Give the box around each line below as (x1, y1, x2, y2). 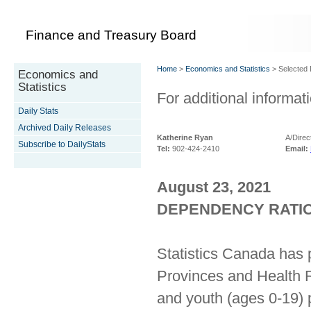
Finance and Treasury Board (26, 27, 196, 42)
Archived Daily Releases (18, 123, 111, 133)
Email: (285, 144, 308, 153)
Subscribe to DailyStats (18, 140, 106, 149)
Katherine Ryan (157, 133, 213, 142)
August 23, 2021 (157, 178, 271, 196)
